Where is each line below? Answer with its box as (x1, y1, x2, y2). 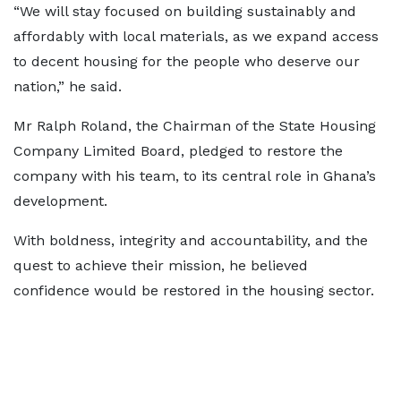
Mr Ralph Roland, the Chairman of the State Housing (13, 117, 376, 134)
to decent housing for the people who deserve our (13, 53, 360, 70)
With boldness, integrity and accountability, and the (13, 232, 368, 249)
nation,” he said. (13, 78, 122, 95)
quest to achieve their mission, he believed (13, 257, 308, 274)
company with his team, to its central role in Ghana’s (13, 167, 376, 184)
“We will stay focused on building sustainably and (13, 3, 356, 20)
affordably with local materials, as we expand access (13, 28, 379, 45)
